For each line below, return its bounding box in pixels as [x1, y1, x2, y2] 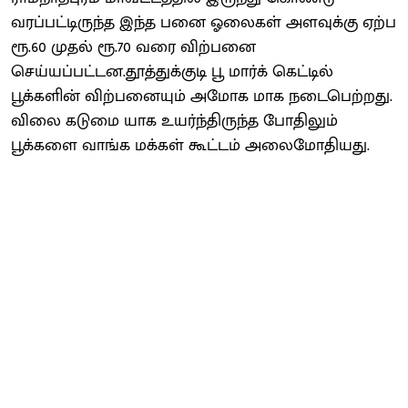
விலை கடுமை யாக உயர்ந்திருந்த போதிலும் [11, 107, 338, 135]
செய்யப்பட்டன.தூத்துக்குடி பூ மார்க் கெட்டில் [11, 57, 333, 86]
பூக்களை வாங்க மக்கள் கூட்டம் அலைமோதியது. [11, 131, 370, 159]
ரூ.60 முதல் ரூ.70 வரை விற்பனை [11, 33, 256, 61]
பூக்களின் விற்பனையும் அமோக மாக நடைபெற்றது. [11, 82, 393, 110]
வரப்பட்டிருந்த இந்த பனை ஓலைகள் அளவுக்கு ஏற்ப [11, 8, 396, 36]
